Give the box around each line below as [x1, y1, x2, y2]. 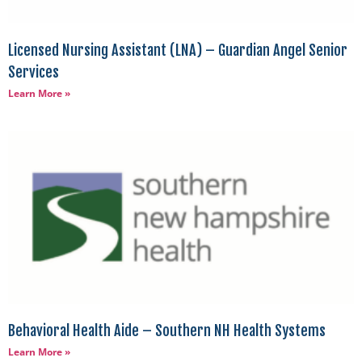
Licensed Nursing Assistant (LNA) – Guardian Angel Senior [8, 40, 347, 59]
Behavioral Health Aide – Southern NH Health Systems [8, 321, 326, 339]
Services [8, 62, 59, 81]
